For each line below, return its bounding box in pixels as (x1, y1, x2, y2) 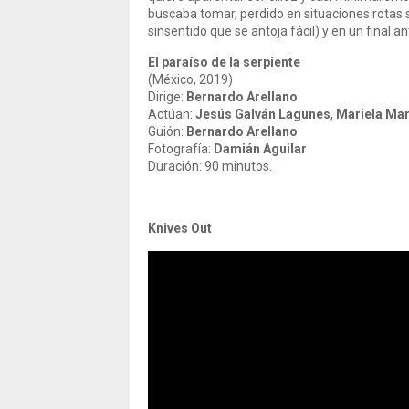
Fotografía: (148, 142, 214, 156)
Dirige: (148, 89, 186, 104)
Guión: (148, 124, 186, 139)
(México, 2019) (148, 72, 233, 87)
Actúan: (148, 107, 195, 121)
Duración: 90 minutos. (148, 159, 272, 173)
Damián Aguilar (214, 142, 307, 156)
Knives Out (148, 221, 212, 236)
